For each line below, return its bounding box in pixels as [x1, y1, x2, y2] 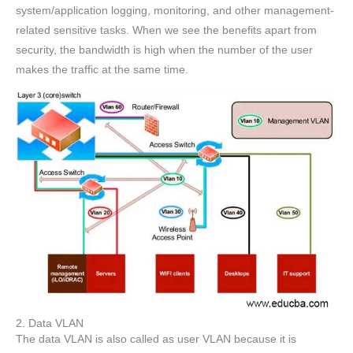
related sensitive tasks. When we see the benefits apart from [16, 24, 317, 37]
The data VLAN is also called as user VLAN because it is [16, 333, 296, 345]
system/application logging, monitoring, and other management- [16, 5, 334, 17]
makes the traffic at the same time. [16, 64, 188, 76]
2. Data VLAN [16, 317, 84, 329]
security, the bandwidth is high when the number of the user [16, 44, 313, 57]
